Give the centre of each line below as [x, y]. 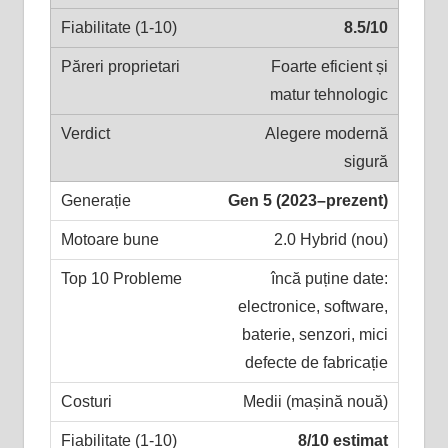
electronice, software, [312, 306]
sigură [365, 161]
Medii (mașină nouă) [315, 401]
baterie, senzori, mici [314, 334]
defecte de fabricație [316, 362]
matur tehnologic [328, 94]
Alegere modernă [326, 133]
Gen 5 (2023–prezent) [307, 200]
